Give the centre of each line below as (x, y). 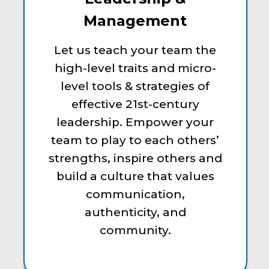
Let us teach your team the (135, 50)
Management (135, 20)
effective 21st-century (135, 104)
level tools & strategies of (135, 86)
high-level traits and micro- (135, 68)
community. (135, 230)
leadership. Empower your (135, 122)
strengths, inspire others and (135, 158)
